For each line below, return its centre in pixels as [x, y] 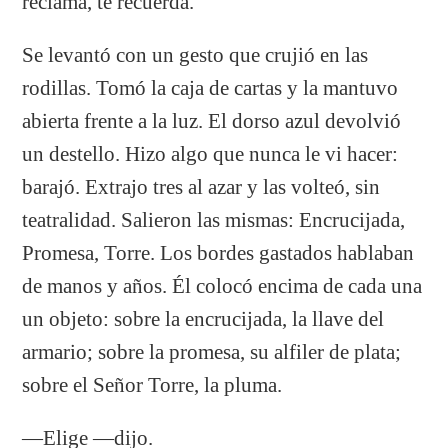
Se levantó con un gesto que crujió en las [195, 54]
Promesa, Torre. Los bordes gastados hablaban [218, 252]
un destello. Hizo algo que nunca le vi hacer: [210, 153]
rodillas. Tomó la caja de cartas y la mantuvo [210, 87]
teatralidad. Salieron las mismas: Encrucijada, [214, 219]
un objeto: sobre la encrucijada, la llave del [203, 318]
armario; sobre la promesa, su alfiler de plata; [212, 351]
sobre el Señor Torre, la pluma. [152, 384]
